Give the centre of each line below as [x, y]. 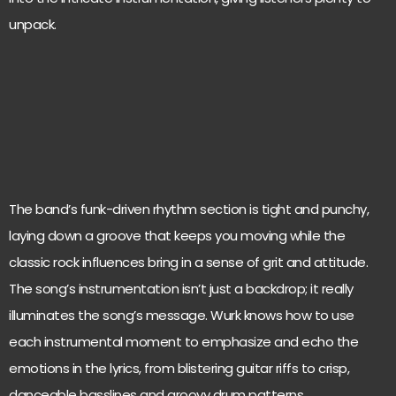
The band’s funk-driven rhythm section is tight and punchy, [189, 209]
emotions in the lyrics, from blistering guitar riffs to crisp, [179, 369]
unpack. [33, 25]
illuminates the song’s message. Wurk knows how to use [182, 316]
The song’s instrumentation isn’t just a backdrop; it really [181, 289]
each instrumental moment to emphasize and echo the [183, 342]
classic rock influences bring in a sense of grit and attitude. [188, 263]
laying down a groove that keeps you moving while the [177, 236]
